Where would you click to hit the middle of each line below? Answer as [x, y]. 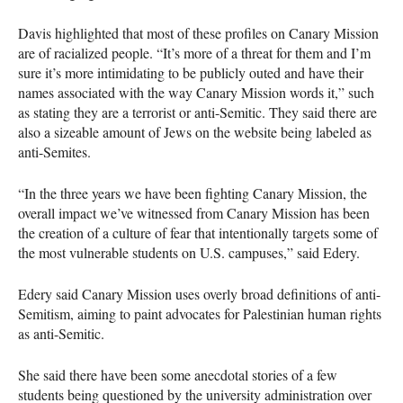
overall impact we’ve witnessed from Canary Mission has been [194, 212]
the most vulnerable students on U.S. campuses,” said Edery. [189, 252]
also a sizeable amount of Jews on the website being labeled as [195, 131]
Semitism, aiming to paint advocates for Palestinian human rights [200, 313]
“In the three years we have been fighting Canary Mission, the [193, 193]
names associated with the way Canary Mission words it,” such [196, 92]
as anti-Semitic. [61, 333]
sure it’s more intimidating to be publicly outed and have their [191, 72]
